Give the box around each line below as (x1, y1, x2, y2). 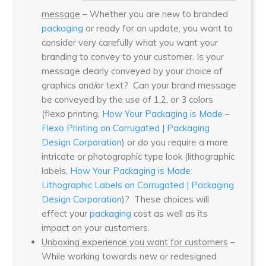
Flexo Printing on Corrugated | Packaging (42, 122, 210, 134)
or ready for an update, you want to (83, 22, 233, 34)
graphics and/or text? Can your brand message (42, 79, 236, 91)
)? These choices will (122, 193, 209, 205)
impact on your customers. (42, 221, 150, 233)
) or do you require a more (122, 136, 228, 148)
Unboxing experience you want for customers (42, 236, 228, 248)
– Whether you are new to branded (80, 8, 228, 20)
